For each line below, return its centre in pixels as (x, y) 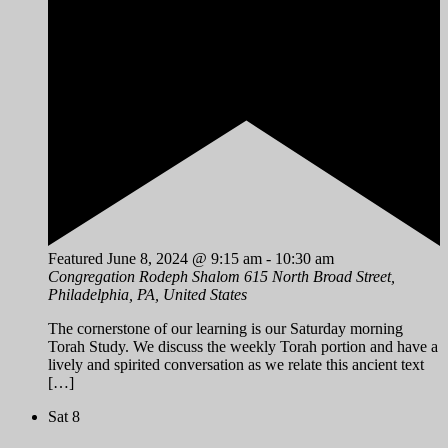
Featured (75, 258)
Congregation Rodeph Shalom (146, 276)
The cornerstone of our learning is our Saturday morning (225, 328)
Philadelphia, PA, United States (147, 294)
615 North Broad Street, (319, 276)
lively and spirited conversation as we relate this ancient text (236, 364)
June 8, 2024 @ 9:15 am (184, 258)
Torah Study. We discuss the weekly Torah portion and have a (243, 346)
